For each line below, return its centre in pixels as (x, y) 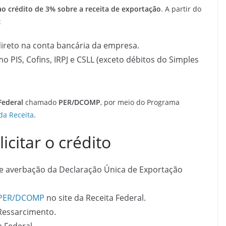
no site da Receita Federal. (95, 197)
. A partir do (181, 9)
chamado (42, 102)
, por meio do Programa (140, 102)
